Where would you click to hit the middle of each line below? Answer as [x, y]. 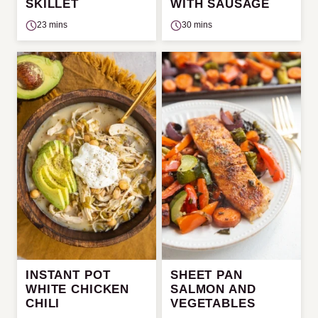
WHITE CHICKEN [78, 289]
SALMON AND [213, 289]
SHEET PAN [207, 275]
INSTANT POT [68, 275]
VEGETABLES [213, 303]
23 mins [52, 25]
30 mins [197, 25]
